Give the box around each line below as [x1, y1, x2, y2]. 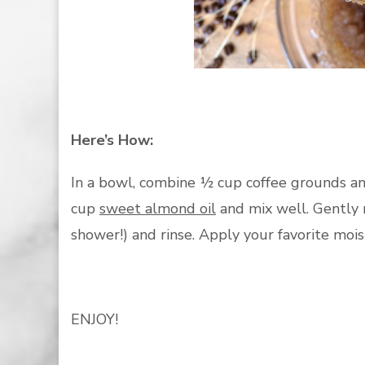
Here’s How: [71, 130, 153, 150]
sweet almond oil [99, 199, 216, 218]
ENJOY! [71, 310, 118, 329]
